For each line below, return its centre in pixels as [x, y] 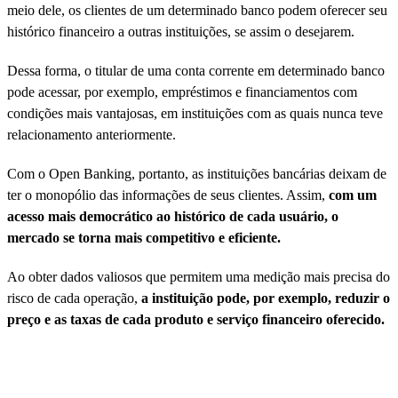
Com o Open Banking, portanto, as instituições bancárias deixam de [197, 173]
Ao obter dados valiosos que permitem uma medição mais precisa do [199, 276]
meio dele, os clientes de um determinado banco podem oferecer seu [197, 10]
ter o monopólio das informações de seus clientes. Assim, [168, 195]
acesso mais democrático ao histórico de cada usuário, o [173, 216]
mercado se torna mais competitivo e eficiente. [144, 237]
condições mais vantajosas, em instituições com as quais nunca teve [195, 113]
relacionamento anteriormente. [92, 134]
